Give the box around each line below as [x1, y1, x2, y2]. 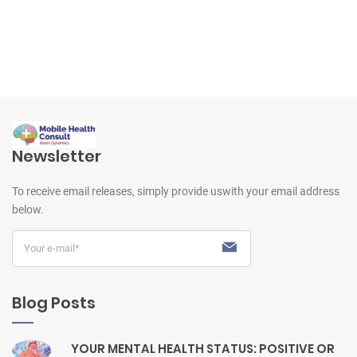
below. [12, 203, 44, 217]
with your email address [222, 185, 339, 198]
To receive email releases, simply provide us [12, 185, 222, 198]
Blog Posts [12, 291, 96, 314]
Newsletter [12, 145, 101, 168]
